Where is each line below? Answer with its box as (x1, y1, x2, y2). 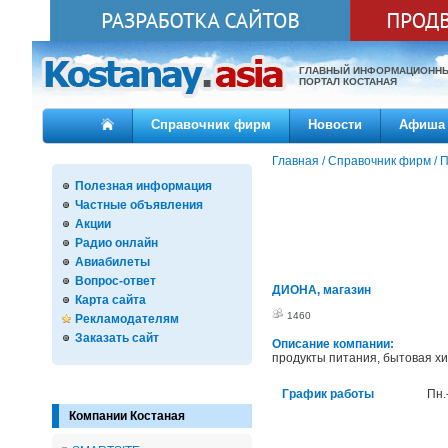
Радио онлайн (75, 236, 158, 250)
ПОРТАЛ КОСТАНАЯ (299, 76, 397, 87)
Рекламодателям (75, 312, 179, 326)
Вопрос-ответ (75, 274, 156, 288)
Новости (308, 117, 362, 132)
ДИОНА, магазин (272, 283, 371, 297)
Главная (272, 154, 319, 168)
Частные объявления (75, 198, 203, 212)
